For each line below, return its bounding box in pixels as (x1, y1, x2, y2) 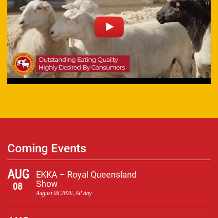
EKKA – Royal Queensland (36, 169, 137, 180)
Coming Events (7, 141, 86, 155)
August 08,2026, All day (36, 189, 91, 197)
